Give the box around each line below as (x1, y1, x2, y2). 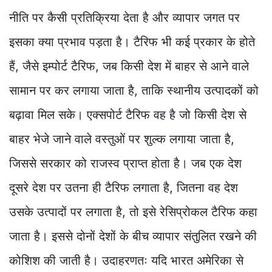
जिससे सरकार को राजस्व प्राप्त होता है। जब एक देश (9, 156, 242, 171)
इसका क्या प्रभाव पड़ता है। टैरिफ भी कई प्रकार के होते (9, 35, 255, 50)
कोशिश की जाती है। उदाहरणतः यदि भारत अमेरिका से (9, 253, 243, 268)
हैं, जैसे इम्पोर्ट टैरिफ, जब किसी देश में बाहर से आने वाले (9, 59, 249, 74)
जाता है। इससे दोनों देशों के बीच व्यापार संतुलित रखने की (9, 229, 257, 244)
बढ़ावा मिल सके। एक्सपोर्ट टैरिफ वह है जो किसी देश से (9, 107, 246, 123)
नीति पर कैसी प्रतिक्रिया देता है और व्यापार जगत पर (9, 10, 240, 25)
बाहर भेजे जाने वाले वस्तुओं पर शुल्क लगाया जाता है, (9, 132, 234, 147)
